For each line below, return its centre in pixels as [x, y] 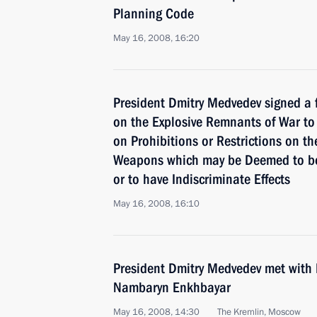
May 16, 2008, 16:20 [156, 38]
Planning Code [154, 13]
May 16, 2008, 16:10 [156, 204]
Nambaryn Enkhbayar [172, 287]
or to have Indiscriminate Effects [202, 179]
